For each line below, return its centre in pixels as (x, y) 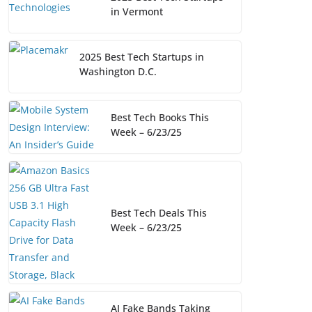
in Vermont (137, 12)
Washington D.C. (118, 72)
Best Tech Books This (160, 117)
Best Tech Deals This (159, 212)
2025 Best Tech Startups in (142, 57)
